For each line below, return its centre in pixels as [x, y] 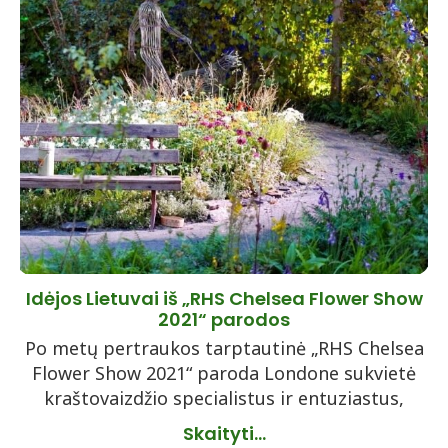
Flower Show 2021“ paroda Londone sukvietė [224, 373]
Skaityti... [224, 433]
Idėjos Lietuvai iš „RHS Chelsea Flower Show [224, 298]
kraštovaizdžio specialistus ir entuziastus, [224, 398]
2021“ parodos [224, 319]
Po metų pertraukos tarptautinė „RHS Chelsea [224, 348]
